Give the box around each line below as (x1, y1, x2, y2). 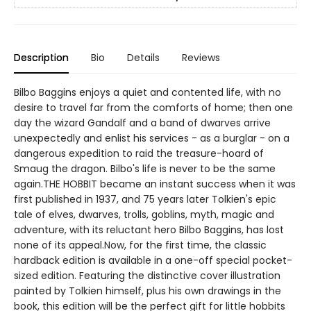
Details (127, 51, 160, 65)
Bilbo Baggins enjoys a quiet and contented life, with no (14, 85, 281, 100)
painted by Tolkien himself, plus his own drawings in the (14, 284, 281, 299)
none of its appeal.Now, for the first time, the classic (14, 238, 267, 253)
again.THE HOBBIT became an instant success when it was (14, 177, 296, 192)
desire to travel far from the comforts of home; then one (14, 101, 293, 115)
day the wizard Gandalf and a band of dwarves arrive (14, 116, 271, 131)
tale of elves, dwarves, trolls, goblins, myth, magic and (14, 208, 274, 222)
